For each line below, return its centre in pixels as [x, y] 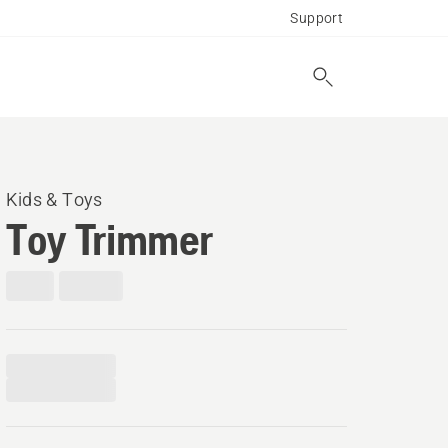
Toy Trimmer [109, 239]
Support [317, 18]
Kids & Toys [54, 199]
